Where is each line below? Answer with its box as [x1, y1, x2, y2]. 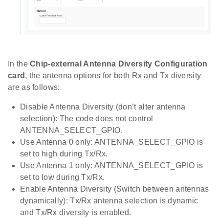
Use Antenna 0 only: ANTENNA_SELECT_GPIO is [20, 138, 203, 147]
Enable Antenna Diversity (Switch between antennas [20, 185, 209, 194]
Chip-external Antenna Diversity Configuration [30, 60, 208, 68]
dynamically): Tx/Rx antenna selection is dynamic [20, 197, 198, 205]
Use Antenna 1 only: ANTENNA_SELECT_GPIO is [20, 161, 203, 170]
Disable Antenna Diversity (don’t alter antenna [20, 103, 186, 111]
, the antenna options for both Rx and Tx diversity [25, 71, 201, 80]
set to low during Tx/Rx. [20, 173, 105, 182]
